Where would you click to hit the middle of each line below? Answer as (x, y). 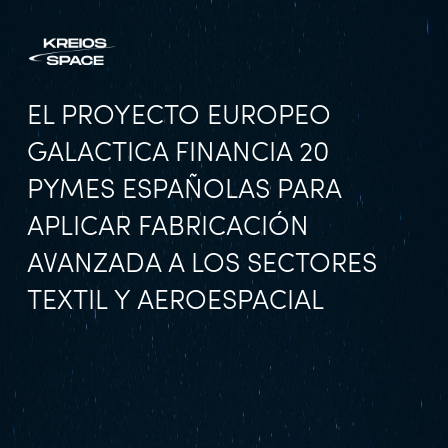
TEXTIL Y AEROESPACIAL (175, 302)
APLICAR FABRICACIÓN (168, 228)
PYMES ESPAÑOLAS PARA (184, 191)
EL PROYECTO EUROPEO (179, 117)
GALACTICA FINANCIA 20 (178, 154)
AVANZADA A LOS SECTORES (202, 265)
